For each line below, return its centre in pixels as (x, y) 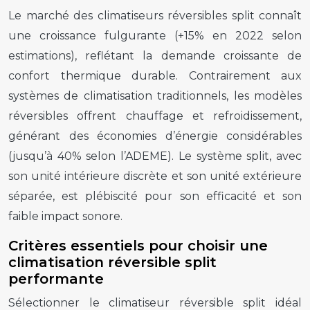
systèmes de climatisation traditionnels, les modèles (155, 95)
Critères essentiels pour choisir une (138, 245)
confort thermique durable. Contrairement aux (155, 75)
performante (56, 279)
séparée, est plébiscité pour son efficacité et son (155, 196)
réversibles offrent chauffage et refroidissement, (155, 116)
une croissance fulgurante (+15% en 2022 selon (155, 35)
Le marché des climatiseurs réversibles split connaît (155, 15)
